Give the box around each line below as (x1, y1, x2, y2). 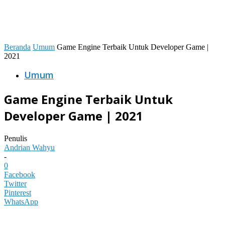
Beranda (4, 43, 31, 52)
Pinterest (4, 188, 31, 197)
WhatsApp (4, 197, 38, 206)
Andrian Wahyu (4, 143, 55, 152)
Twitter (4, 179, 27, 188)
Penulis (4, 134, 27, 143)
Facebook (4, 170, 35, 179)
